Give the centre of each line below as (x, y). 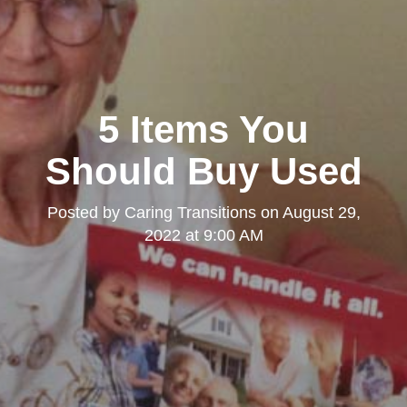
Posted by (85, 212)
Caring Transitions (190, 212)
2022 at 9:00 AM (203, 235)
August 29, (321, 212)
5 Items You (203, 129)
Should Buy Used (203, 171)
